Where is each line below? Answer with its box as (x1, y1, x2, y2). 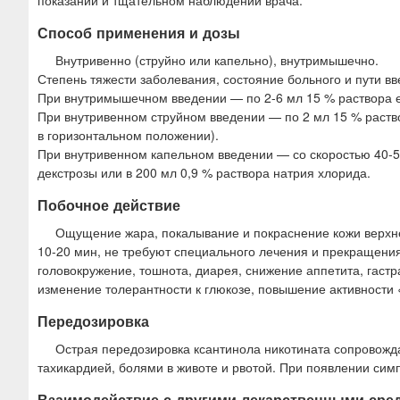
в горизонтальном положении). (37, 125, 219, 144)
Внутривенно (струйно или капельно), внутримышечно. (55, 50, 379, 69)
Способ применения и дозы (37, 21, 240, 43)
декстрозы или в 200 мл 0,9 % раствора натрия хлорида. (37, 162, 371, 181)
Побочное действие (37, 194, 180, 215)
